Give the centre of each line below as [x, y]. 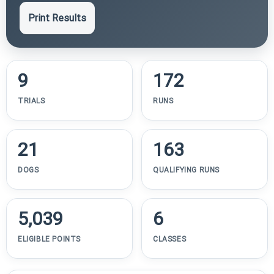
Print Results [57, 18]
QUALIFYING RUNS [186, 170]
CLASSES [170, 239]
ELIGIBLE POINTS [49, 239]
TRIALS [31, 101]
